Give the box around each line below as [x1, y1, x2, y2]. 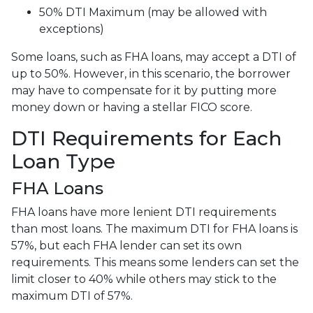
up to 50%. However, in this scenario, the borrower [11, 67, 291, 80]
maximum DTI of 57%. [11, 289, 133, 303]
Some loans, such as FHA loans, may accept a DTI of [11, 50, 296, 64]
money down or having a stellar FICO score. [11, 101, 252, 114]
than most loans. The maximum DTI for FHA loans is [11, 222, 298, 235]
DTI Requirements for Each [11, 126, 282, 150]
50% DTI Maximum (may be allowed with [39, 6, 267, 19]
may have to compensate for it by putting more [11, 84, 277, 97]
